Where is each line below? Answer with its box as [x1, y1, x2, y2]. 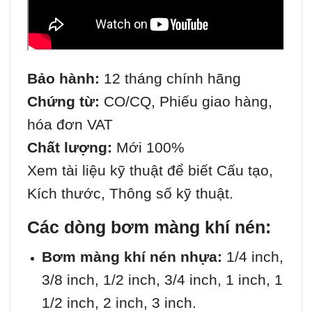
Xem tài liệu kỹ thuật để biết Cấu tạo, [27, 162, 273, 179]
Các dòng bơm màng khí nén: [27, 217, 271, 237]
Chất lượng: [27, 139, 112, 156]
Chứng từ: [27, 93, 100, 110]
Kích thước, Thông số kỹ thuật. [27, 185, 233, 202]
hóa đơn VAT [27, 116, 113, 133]
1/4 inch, [221, 248, 283, 265]
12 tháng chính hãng [100, 70, 241, 87]
